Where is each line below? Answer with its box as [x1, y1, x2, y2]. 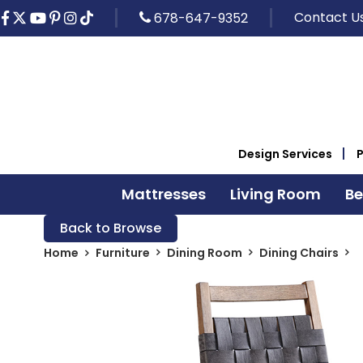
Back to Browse [59, 218, 161, 237]
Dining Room [166, 244, 242, 261]
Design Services [238, 145, 332, 162]
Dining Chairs [258, 244, 339, 261]
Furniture [95, 244, 150, 261]
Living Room [229, 183, 321, 204]
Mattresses [121, 183, 206, 204]
